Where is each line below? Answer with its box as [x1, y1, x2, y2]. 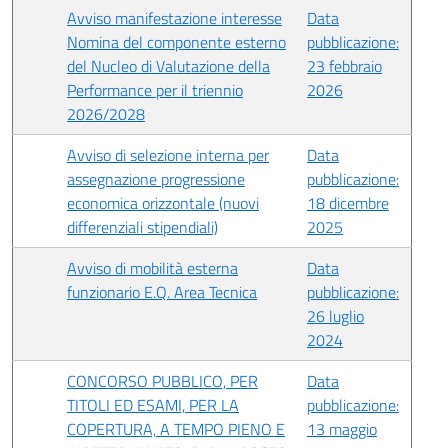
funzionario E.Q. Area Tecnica [67, 280, 257, 304]
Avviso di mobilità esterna [67, 256, 238, 280]
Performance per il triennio [67, 78, 243, 102]
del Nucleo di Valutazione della [67, 54, 270, 78]
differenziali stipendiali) [67, 215, 218, 239]
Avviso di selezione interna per [67, 143, 269, 167]
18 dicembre [307, 191, 389, 215]
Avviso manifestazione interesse [67, 6, 282, 30]
